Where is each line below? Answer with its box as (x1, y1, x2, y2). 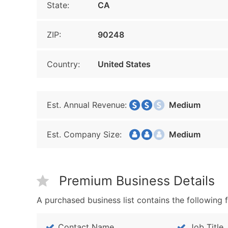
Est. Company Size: (47, 129, 122, 139)
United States (98, 59, 151, 69)
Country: (47, 59, 80, 69)
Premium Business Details (59, 173, 215, 188)
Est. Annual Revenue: (47, 100, 127, 110)
